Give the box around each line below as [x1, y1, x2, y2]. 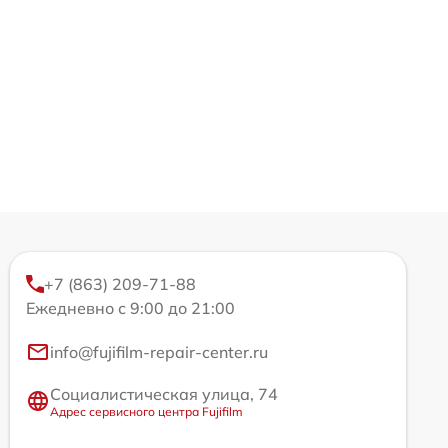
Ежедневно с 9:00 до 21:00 [26, 297, 235, 318]
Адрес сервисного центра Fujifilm [50, 403, 243, 419]
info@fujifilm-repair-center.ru [50, 341, 268, 362]
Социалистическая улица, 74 [50, 383, 278, 404]
